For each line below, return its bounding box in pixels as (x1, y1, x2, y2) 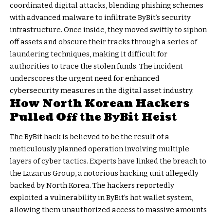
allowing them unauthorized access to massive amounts (10, 205, 207, 214)
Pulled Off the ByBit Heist (10, 109, 177, 125)
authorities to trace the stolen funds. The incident (10, 62, 183, 71)
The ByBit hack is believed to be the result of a (10, 132, 169, 141)
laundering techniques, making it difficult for (10, 50, 167, 59)
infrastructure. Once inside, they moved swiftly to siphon (10, 25, 207, 35)
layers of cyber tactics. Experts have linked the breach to (10, 156, 206, 165)
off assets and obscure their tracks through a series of (10, 37, 197, 47)
